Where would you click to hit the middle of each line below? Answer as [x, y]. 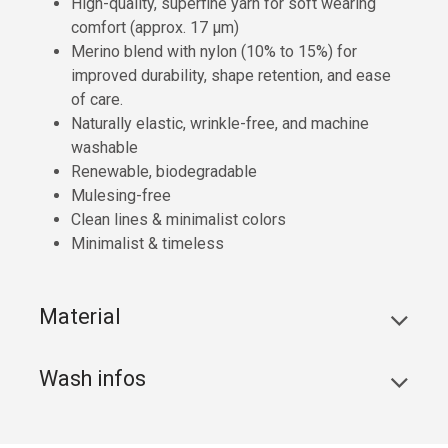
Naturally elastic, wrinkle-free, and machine [220, 124]
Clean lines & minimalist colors [178, 220]
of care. [97, 100]
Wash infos [92, 379]
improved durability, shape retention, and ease [231, 76]
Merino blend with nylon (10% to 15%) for [214, 52]
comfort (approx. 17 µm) [155, 28]
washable [104, 148]
